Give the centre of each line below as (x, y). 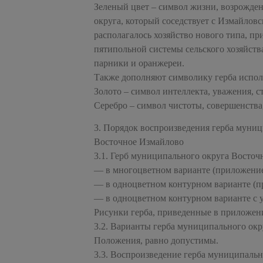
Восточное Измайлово (139, 141)
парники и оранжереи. (139, 63)
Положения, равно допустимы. (156, 240)
